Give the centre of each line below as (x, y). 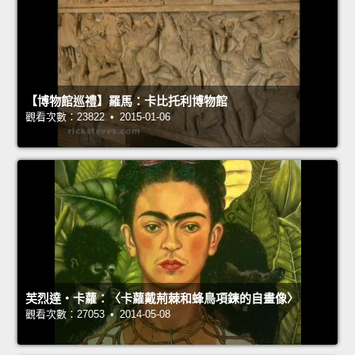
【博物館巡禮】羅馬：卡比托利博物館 (126, 101)
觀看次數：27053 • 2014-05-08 (98, 315)
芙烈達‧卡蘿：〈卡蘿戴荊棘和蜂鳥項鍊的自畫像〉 (162, 299)
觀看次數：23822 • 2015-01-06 (98, 117)
